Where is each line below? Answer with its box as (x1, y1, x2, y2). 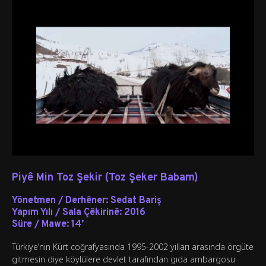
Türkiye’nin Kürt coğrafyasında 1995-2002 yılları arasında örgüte (12, 241, 254, 253)
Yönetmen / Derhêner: (12, 195, 108, 207)
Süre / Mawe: (12, 218, 69, 231)
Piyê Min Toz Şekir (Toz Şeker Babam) (12, 171, 198, 185)
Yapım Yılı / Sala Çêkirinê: (12, 207, 122, 219)
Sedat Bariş (108, 195, 161, 207)
